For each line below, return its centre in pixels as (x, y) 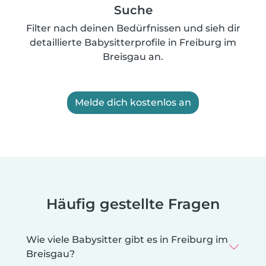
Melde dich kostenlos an (133, 102)
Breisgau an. (133, 56)
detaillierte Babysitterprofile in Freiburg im (133, 42)
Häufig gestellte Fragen (133, 204)
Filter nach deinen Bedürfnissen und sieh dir (133, 28)
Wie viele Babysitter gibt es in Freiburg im (127, 239)
